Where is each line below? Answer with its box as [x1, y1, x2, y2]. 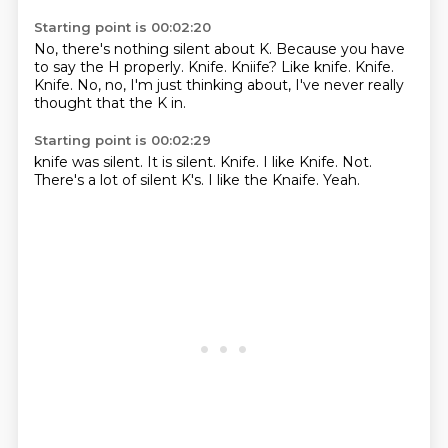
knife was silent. [33, 153, 147, 171]
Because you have [275, 40, 405, 58]
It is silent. [146, 153, 220, 171]
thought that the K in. [33, 94, 186, 112]
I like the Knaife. [207, 171, 323, 189]
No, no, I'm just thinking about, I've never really [76, 76, 404, 94]
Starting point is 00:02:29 [33, 132, 211, 148]
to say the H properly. [33, 58, 188, 76]
